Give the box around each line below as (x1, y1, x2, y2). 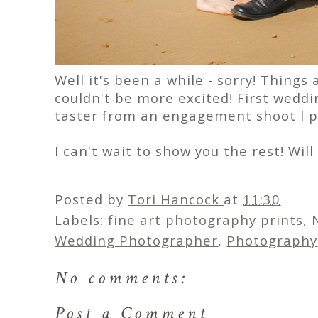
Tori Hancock (128, 190, 224, 208)
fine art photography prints (108, 211, 304, 229)
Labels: (55, 211, 109, 229)
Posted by (55, 190, 128, 208)
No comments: (55, 266, 190, 290)
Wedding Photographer (55, 231, 219, 249)
